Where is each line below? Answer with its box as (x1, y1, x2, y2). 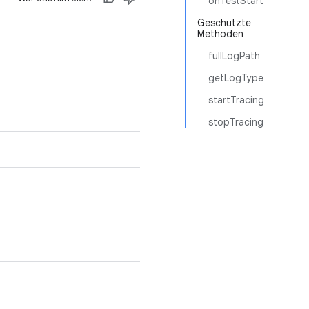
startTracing (208, 94, 264, 106)
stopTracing (208, 116, 263, 128)
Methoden (197, 28, 243, 40)
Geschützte (197, 17, 251, 29)
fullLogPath (208, 50, 260, 62)
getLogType (208, 72, 263, 84)
